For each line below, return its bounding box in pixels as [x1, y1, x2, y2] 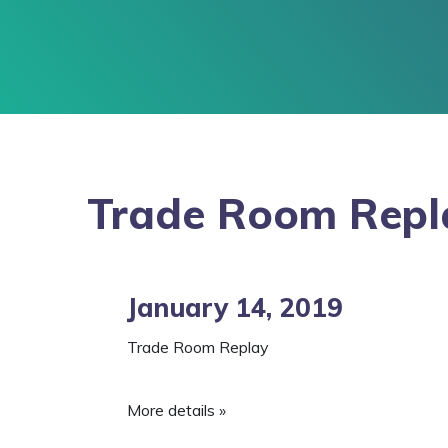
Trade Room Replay [127, 337, 269, 357]
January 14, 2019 [127, 291, 343, 324]
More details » [127, 400, 226, 420]
